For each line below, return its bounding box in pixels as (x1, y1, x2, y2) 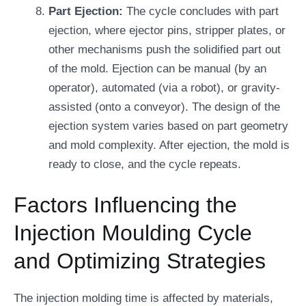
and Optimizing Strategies (14, 249, 266, 273)
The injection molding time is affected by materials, (14, 292, 273, 305)
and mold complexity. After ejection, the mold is (48, 138, 290, 152)
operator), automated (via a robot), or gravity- (48, 81, 280, 94)
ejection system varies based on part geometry (48, 119, 288, 133)
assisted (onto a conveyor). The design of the (48, 100, 280, 113)
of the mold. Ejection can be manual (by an (48, 61, 266, 75)
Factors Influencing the (14, 193, 237, 217)
